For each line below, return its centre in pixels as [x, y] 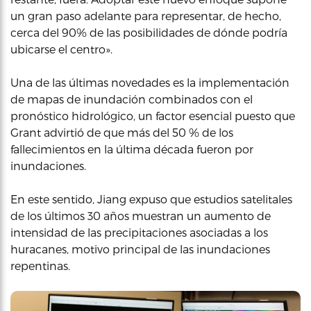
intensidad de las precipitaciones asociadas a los [139, 232]
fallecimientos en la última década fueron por [132, 149]
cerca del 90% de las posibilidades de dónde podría [149, 32]
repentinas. [40, 266]
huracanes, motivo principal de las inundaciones [140, 249]
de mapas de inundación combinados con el [132, 99]
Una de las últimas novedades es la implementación [150, 82]
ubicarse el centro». [61, 49]
